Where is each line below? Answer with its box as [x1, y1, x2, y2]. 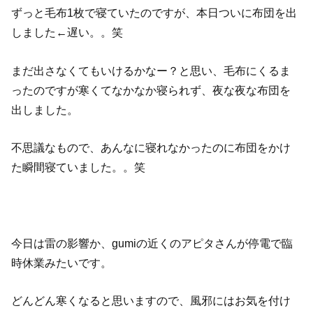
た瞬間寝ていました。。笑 [11, 160, 146, 173]
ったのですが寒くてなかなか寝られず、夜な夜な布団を [11, 83, 291, 96]
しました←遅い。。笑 [11, 26, 124, 39]
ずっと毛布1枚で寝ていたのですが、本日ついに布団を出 [11, 6, 298, 20]
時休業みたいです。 [11, 256, 112, 269]
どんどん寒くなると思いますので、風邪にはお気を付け [11, 294, 291, 307]
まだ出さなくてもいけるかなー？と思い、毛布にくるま [11, 64, 291, 77]
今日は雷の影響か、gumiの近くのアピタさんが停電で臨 [11, 236, 293, 249]
